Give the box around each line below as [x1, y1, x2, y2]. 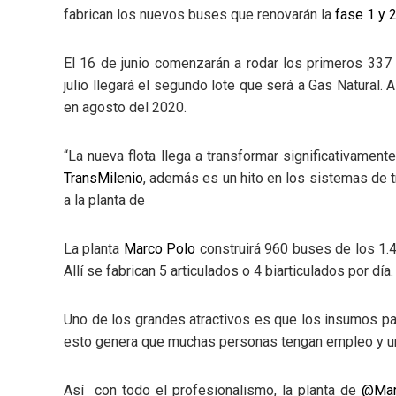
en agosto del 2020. [64, 99, 187, 117]
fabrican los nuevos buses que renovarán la [64, 6, 331, 24]
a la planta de [64, 192, 145, 209]
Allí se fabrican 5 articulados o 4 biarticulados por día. [64, 263, 393, 280]
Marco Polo [123, 240, 196, 258]
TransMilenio [64, 170, 143, 187]
